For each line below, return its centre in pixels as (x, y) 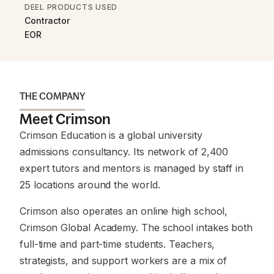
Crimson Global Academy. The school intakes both (136, 228)
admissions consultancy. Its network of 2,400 (124, 152)
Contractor (47, 20)
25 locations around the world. (90, 185)
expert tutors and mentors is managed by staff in (131, 168)
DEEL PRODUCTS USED (71, 7)
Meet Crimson (65, 119)
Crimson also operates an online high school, (124, 211)
